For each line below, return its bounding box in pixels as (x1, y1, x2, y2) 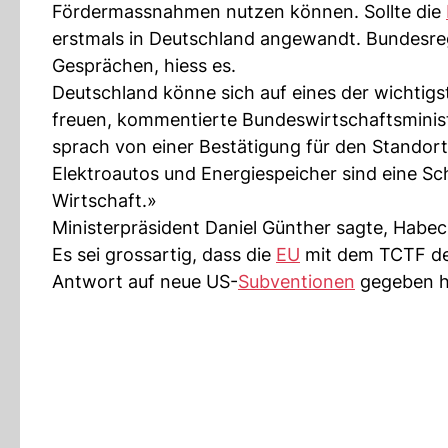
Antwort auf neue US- (52, 271, 238, 292)
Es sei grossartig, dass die (52, 244, 276, 265)
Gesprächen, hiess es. (52, 55, 236, 76)
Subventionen (238, 271, 355, 292)
